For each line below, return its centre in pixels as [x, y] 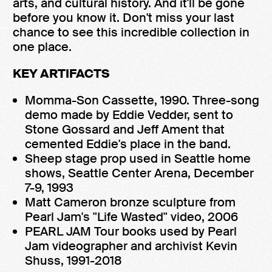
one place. [42, 47]
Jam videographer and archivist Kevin [131, 246]
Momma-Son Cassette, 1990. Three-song [142, 100]
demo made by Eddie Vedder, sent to [129, 115]
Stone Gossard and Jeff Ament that [125, 129]
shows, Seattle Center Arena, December [139, 173]
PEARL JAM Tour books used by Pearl [131, 231]
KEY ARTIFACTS [61, 73]
